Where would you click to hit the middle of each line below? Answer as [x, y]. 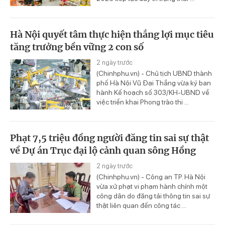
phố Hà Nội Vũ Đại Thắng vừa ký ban [154, 83]
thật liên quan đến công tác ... [141, 205]
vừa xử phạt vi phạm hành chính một [152, 186]
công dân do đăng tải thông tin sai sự [153, 196]
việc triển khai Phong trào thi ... [143, 102]
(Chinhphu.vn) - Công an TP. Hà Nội [151, 177]
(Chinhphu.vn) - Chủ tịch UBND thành [154, 74]
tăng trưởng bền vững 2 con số [77, 47]
